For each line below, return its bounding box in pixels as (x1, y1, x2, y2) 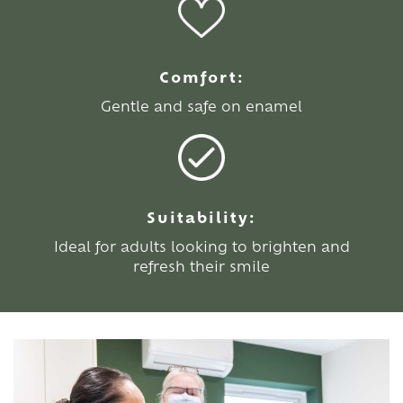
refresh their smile (133, 255, 270, 275)
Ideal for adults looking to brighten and (53, 236, 350, 255)
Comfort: (158, 66, 245, 86)
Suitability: (147, 206, 256, 227)
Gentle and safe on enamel (101, 95, 302, 115)
